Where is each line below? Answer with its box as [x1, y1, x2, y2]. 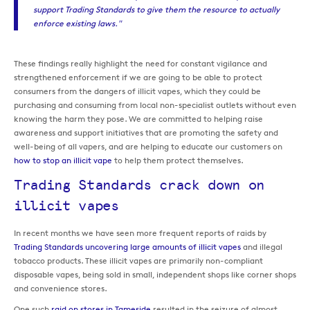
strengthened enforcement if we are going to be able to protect [14, 72, 262, 83]
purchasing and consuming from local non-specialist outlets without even [14, 100, 296, 111]
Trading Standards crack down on [14, 176, 265, 194]
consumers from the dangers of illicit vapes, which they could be [14, 86, 261, 97]
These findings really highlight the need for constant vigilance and [14, 58, 267, 69]
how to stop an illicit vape [14, 155, 112, 166]
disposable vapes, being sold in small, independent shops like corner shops [14, 269, 296, 280]
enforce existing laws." [33, 17, 122, 28]
